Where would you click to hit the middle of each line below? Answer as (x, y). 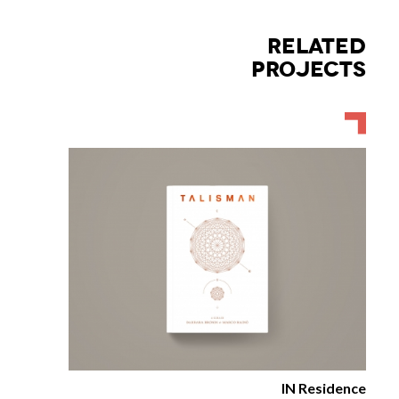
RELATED (316, 47)
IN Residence (323, 388)
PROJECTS (308, 70)
